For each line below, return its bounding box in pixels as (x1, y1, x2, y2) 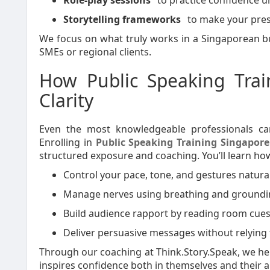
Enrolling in (39, 136, 96, 149)
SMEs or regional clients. (39, 45, 151, 58)
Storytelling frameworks (63, 13, 181, 26)
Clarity (39, 88, 93, 113)
